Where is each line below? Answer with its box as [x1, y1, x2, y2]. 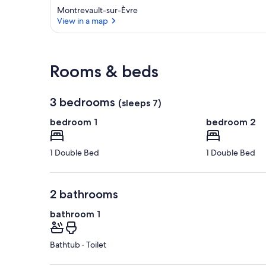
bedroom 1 [50, 116, 97, 128]
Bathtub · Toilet [50, 239, 106, 251]
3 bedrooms [50, 95, 115, 110]
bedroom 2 [205, 116, 256, 128]
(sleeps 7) [118, 97, 161, 109]
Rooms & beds [50, 61, 159, 82]
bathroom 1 [50, 208, 100, 220]
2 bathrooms [50, 187, 118, 202]
